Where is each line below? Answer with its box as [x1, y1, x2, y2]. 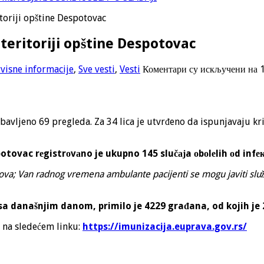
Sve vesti [78, 63, 115, 75]
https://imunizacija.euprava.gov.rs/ [82, 220, 247, 232]
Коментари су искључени [143, 63, 246, 75]
